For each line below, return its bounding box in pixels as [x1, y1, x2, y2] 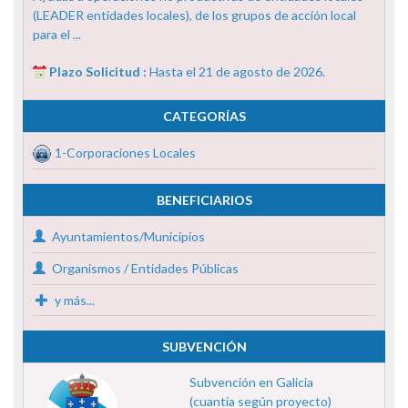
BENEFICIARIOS [156, 191, 252, 208]
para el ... [33, 25, 81, 42]
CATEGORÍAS [162, 107, 246, 124]
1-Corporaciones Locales [55, 144, 196, 160]
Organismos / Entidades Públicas [49, 260, 239, 276]
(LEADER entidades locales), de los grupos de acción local [33, 6, 356, 23]
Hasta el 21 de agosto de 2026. [149, 63, 325, 79]
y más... [52, 291, 95, 308]
